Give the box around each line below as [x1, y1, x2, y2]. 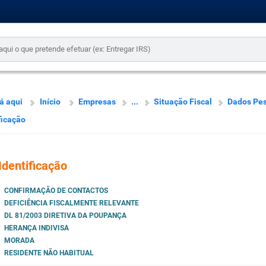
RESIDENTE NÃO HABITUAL [4, 249, 94, 258]
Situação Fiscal [153, 97, 212, 106]
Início [39, 97, 61, 106]
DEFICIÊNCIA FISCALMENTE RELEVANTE [4, 199, 139, 208]
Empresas [78, 97, 116, 106]
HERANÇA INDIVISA [4, 224, 69, 233]
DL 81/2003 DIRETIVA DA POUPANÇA [4, 211, 126, 220]
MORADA [4, 236, 34, 245]
